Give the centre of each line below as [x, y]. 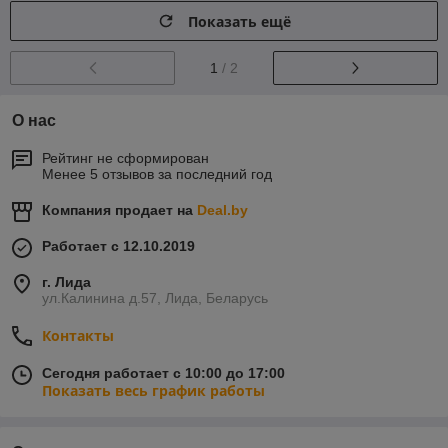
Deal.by [222, 209]
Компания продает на [119, 209]
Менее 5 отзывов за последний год [157, 173]
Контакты [78, 335]
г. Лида [66, 281]
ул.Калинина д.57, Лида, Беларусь [155, 297]
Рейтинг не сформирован [125, 157]
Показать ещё [239, 21]
